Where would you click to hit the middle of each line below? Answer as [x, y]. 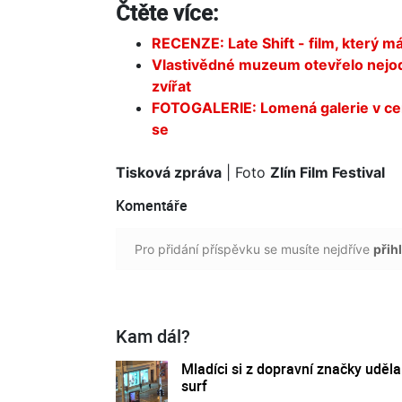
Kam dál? [153, 336]
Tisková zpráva [169, 172]
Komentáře [152, 205]
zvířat [171, 86]
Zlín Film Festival [328, 172]
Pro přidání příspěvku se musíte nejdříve [254, 249]
